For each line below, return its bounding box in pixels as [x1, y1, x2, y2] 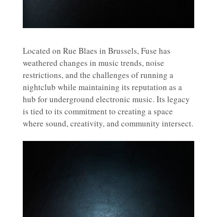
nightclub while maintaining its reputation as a [23, 81, 182, 93]
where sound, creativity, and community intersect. [23, 117, 193, 129]
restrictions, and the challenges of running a [23, 69, 173, 80]
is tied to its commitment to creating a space [23, 105, 173, 117]
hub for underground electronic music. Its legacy [23, 93, 190, 105]
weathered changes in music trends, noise [23, 57, 164, 68]
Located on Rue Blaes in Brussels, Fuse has [23, 45, 170, 56]
